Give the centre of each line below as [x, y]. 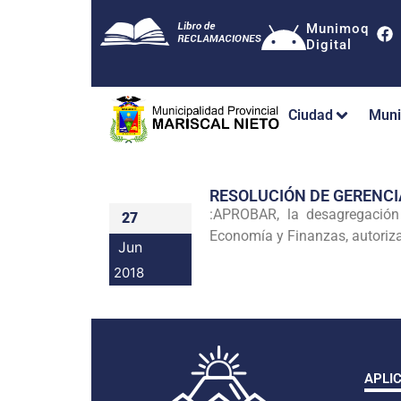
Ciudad [311, 115]
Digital [329, 45]
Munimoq [337, 29]
